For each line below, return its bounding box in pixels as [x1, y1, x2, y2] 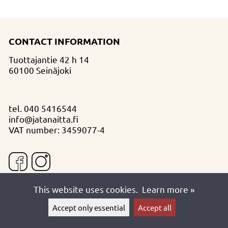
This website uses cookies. [33, 183, 140, 194]
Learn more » [142, 183, 195, 194]
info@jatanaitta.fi [8, 113, 78, 125]
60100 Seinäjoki [8, 64, 71, 75]
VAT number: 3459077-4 [8, 124, 105, 135]
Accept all [137, 202, 172, 212]
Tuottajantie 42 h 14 [8, 53, 89, 65]
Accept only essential [52, 202, 126, 212]
